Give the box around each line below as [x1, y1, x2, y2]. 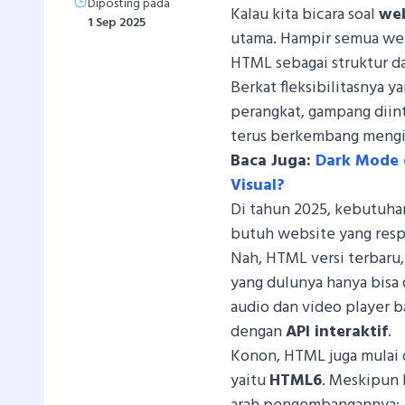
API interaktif [286, 318, 389, 345]
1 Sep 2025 [88, 12, 146, 33]
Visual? [231, 172, 286, 199]
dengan [231, 318, 287, 345]
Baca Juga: [231, 147, 316, 174]
